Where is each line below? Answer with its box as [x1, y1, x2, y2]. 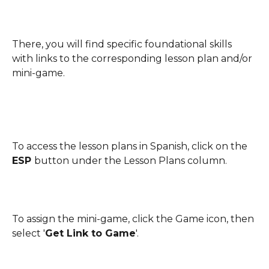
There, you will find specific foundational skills [12, 38, 234, 50]
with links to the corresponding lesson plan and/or [12, 53, 255, 65]
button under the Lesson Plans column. [34, 154, 227, 166]
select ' [12, 227, 45, 239]
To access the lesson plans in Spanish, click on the [12, 140, 250, 152]
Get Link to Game [45, 227, 136, 239]
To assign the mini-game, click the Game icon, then [12, 213, 256, 225]
